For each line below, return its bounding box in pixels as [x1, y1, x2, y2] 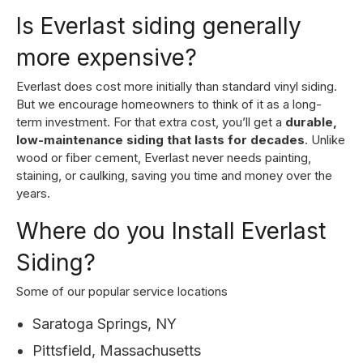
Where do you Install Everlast [16, 216, 326, 245]
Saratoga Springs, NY [32, 314, 181, 332]
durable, [285, 113, 337, 130]
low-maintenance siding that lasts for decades [16, 131, 305, 147]
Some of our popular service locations [16, 283, 228, 299]
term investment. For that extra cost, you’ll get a [16, 113, 285, 130]
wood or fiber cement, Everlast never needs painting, [16, 149, 311, 165]
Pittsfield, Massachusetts [32, 341, 201, 359]
